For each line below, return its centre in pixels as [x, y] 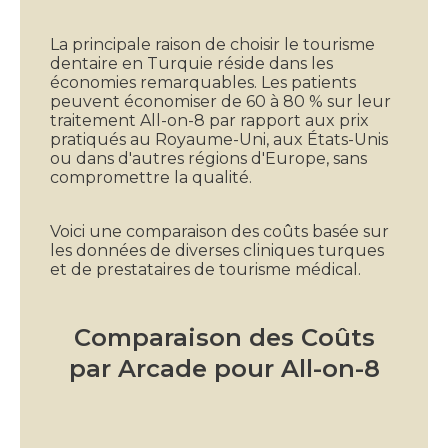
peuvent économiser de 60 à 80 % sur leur [220, 102]
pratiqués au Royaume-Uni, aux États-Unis [219, 140]
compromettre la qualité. [151, 178]
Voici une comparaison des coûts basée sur [219, 232]
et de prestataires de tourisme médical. [205, 270]
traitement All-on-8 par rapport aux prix [209, 121]
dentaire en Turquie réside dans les [191, 64]
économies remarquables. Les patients [203, 83]
